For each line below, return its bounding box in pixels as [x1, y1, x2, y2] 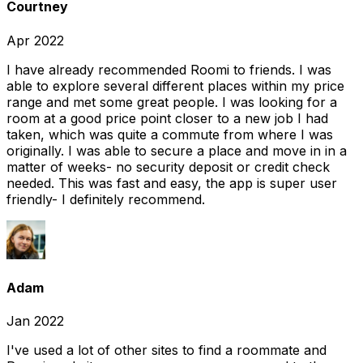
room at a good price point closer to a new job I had [6, 109, 328, 126]
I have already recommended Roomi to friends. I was [6, 61, 331, 78]
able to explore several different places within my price [6, 77, 344, 94]
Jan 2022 [6, 313, 64, 330]
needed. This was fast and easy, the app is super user [6, 174, 337, 191]
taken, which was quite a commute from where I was [6, 126, 333, 143]
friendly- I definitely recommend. [6, 190, 205, 207]
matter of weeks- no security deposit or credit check [6, 158, 330, 175]
